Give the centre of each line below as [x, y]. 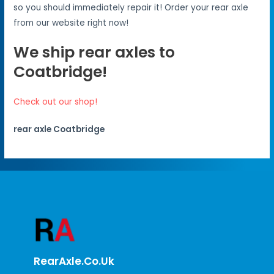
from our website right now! [71, 23]
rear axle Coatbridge [59, 129]
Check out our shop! [56, 102]
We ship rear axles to [94, 52]
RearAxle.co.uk [74, 261]
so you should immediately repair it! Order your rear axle [131, 7]
